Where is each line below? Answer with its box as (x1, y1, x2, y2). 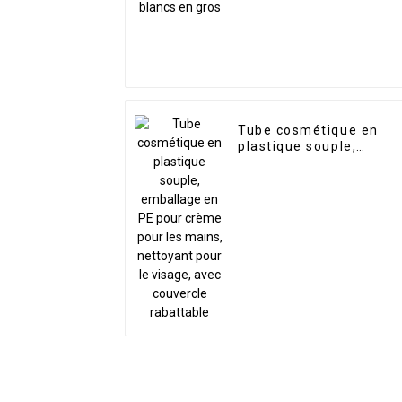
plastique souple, (238, 139, 357, 154)
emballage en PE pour (238, 155, 389, 170)
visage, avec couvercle (238, 204, 395, 219)
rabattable (238, 220, 311, 235)
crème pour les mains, (238, 171, 392, 187)
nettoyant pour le (238, 188, 359, 203)
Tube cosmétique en (238, 123, 379, 138)
